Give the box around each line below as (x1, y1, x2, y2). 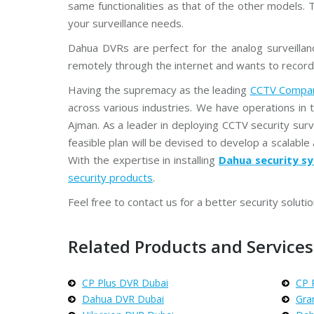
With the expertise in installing (68, 153, 219, 167)
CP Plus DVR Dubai (82, 276, 168, 289)
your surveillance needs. (68, 16, 184, 30)
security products (68, 170, 153, 184)
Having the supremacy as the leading (68, 83, 250, 97)
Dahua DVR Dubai (82, 292, 164, 306)
